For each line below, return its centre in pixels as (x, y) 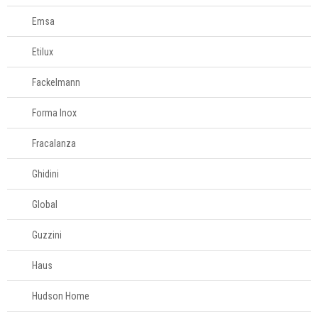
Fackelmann (56, 82)
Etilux (43, 52)
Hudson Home (61, 296)
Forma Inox (54, 113)
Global (45, 204)
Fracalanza (54, 143)
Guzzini (47, 235)
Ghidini (45, 174)
